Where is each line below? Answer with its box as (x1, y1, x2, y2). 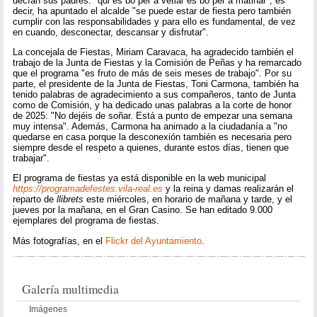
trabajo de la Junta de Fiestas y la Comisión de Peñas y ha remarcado (13, 57, 302, 68)
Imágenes (29, 304, 68, 314)
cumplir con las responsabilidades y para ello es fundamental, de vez (13, 16, 296, 27)
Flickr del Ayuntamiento (105, 235, 202, 246)
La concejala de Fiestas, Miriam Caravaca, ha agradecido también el (13, 46, 294, 57)
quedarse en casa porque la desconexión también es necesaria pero (13, 131, 292, 142)
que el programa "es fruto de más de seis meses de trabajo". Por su (13, 67, 292, 79)
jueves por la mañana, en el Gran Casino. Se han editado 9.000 (13, 204, 273, 216)
